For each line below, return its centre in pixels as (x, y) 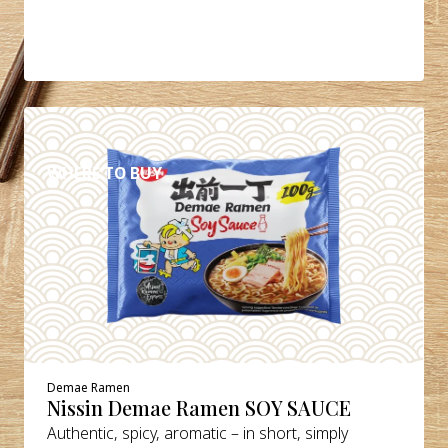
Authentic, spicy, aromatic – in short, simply (198, 433)
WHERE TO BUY (105, 172)
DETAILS (104, 125)
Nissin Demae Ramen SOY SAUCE (199, 408)
